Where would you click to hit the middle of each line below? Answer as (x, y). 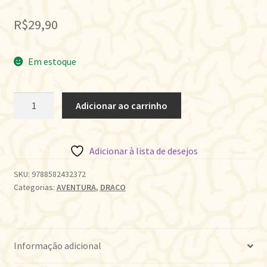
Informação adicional (57, 246)
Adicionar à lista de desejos (143, 151)
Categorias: (35, 187)
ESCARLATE (37, 128)
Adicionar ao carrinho (122, 105)
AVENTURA (76, 187)
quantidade (35, 143)
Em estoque (52, 62)
